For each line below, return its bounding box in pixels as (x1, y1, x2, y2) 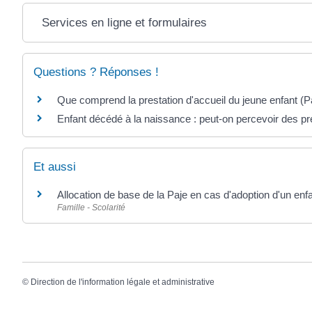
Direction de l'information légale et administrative (31, 276, 214, 287)
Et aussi (33, 159, 76, 173)
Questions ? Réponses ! (33, 65, 159, 79)
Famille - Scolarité (57, 202, 125, 212)
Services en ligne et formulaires (42, 16, 208, 30)
